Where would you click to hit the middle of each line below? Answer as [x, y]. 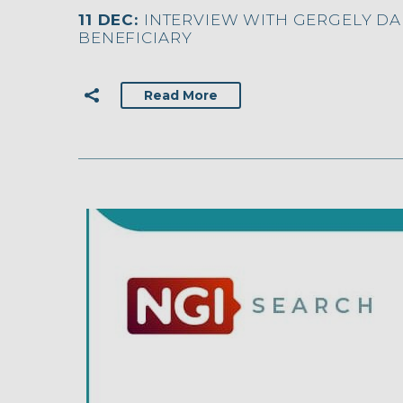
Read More [181, 96]
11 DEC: [111, 20]
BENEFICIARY [135, 38]
